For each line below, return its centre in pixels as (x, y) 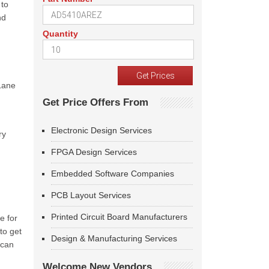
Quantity (60, 34)
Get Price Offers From (95, 102)
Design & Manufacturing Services (114, 238)
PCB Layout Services (91, 195)
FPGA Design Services (94, 152)
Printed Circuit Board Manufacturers (119, 217)
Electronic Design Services (101, 130)
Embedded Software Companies (113, 174)
